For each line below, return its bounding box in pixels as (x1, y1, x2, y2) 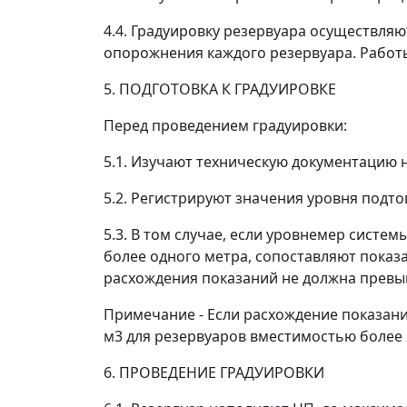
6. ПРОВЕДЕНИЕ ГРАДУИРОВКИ (104, 362, 324, 382)
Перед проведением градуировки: (104, 115, 347, 135)
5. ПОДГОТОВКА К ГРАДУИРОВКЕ (104, 79, 336, 99)
